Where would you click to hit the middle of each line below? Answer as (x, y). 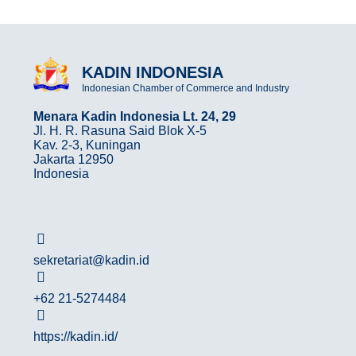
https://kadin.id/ (75, 337)
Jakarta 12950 (74, 160)
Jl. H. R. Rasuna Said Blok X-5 (120, 131)
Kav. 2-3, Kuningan (87, 145)
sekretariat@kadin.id (91, 261)
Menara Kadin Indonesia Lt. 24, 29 (135, 117)
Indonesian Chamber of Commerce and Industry (186, 89)
